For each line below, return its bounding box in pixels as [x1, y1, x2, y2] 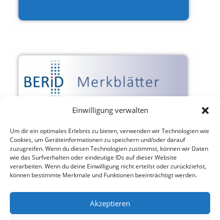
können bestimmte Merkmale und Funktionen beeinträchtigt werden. [10, 171, 197, 179]
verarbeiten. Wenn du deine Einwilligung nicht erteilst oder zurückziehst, [10, 162, 206, 170]
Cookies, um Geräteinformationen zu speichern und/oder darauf [10, 136, 185, 144]
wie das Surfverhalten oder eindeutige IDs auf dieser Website [10, 153, 177, 162]
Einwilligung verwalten [72, 105, 148, 115]
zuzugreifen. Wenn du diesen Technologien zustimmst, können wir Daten [10, 144, 208, 153]
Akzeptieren [90, 198, 130, 208]
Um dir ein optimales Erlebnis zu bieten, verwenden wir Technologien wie [10, 127, 209, 135]
